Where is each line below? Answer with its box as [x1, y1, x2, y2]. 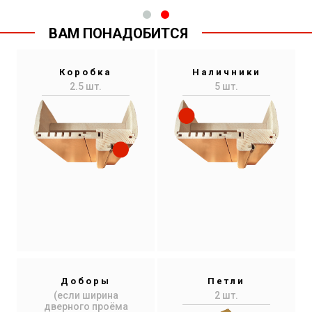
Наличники [192, 67, 261, 77]
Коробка [59, 67, 112, 77]
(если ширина [53, 290, 118, 301]
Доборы [61, 276, 111, 286]
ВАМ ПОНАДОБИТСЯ [49, 25, 188, 42]
